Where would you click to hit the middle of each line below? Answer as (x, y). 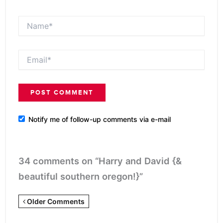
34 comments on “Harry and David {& (100, 161)
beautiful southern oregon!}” (81, 176)
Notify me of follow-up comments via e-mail (100, 119)
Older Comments (55, 202)
